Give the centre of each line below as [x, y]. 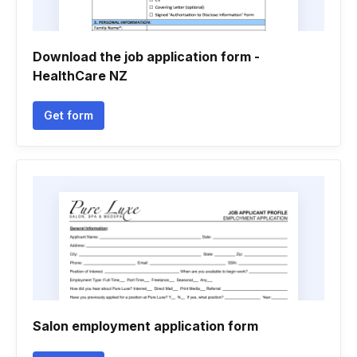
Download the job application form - [146, 57]
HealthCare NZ [80, 76]
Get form [69, 115]
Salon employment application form [145, 326]
